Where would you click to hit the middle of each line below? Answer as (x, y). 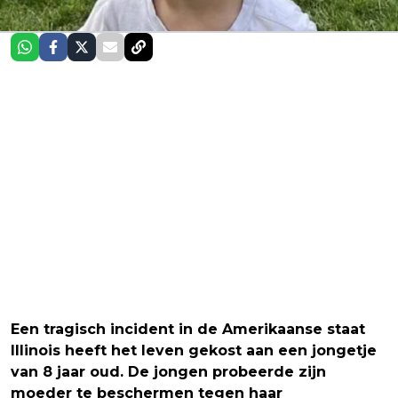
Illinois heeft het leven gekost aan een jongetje (194, 351)
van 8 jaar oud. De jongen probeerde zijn (168, 372)
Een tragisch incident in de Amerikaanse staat (188, 330)
